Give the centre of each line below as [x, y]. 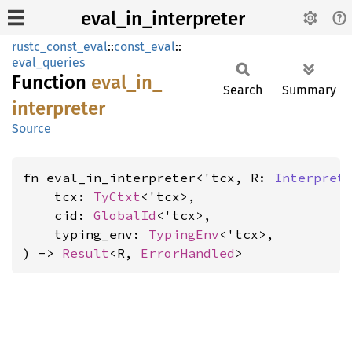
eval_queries [48, 62]
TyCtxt [117, 196]
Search [243, 90]
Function [51, 82]
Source [31, 128]
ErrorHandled [188, 253]
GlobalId [125, 215]
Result [86, 253]
